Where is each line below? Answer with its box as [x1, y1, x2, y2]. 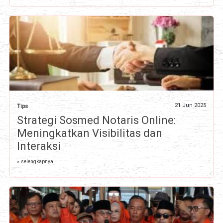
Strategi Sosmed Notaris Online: [16, 113, 176, 126]
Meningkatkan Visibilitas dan [16, 126, 162, 139]
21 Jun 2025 [175, 102, 207, 109]
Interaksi [16, 139, 61, 152]
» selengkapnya [16, 158, 53, 164]
